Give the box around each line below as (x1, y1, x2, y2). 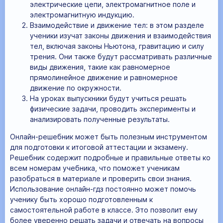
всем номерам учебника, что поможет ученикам (10, 164, 180, 173)
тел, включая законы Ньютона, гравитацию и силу (30, 42, 204, 51)
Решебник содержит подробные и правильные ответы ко (10, 153, 211, 162)
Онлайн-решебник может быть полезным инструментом (10, 132, 207, 141)
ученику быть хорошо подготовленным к (10, 195, 153, 204)
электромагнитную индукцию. (30, 10, 134, 19)
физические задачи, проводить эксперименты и (30, 105, 196, 113)
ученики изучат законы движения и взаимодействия (30, 31, 211, 40)
